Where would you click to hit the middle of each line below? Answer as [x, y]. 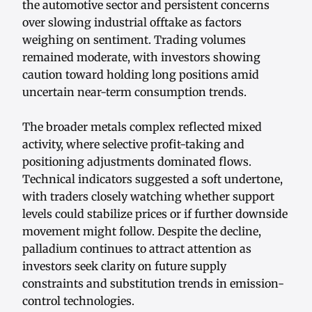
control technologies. [78, 301]
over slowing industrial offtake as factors [132, 23]
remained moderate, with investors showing [141, 57]
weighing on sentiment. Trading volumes [134, 40]
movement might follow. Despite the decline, [142, 232]
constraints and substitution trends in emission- [153, 284]
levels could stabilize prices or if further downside [155, 214]
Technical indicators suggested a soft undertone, [153, 179]
